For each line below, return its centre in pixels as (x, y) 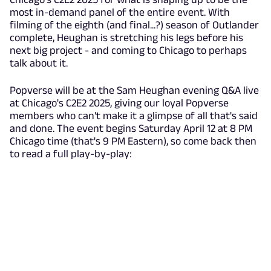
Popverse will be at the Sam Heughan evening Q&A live (134, 90)
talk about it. (39, 63)
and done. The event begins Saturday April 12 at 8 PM (131, 128)
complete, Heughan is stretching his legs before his (126, 37)
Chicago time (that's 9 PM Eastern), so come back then (133, 141)
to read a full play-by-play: (71, 153)
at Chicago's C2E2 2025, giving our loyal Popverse (119, 103)
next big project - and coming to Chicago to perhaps (128, 50)
